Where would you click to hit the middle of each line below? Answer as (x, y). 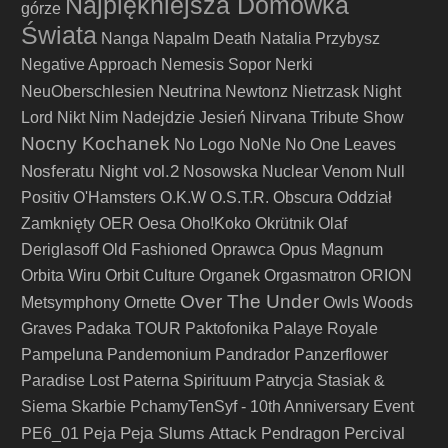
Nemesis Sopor (216, 64)
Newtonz (256, 91)
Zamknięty (58, 223)
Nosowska (220, 171)
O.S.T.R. (239, 197)
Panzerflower (341, 354)
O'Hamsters (114, 197)
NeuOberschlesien (87, 91)
